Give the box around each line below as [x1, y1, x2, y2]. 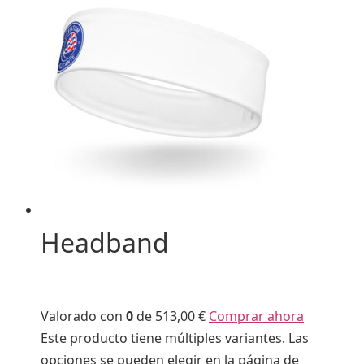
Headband [41, 225, 169, 261]
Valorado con [41, 306, 126, 325]
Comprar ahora [209, 306, 304, 325]
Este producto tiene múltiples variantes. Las [41, 328, 309, 347]
